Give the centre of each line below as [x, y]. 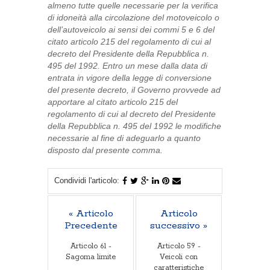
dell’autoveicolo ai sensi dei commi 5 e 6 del [131, 30]
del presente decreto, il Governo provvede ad [134, 90]
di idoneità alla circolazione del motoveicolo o [133, 17]
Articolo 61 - [91, 246]
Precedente [91, 226]
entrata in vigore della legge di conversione [130, 78]
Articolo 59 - [179, 246]
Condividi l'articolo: [87, 181]
